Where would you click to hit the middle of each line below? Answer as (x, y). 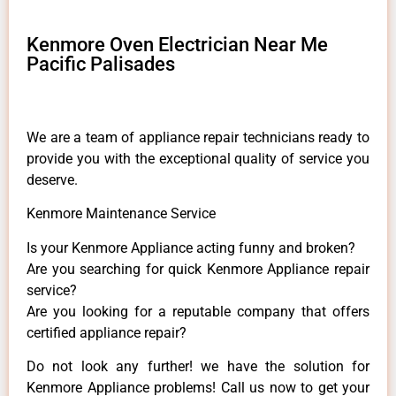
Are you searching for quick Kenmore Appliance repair (198, 269)
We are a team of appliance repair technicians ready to (198, 137)
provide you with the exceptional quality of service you (198, 158)
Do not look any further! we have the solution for (198, 367)
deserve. (52, 179)
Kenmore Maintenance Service (121, 214)
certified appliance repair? (107, 332)
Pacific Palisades (101, 64)
